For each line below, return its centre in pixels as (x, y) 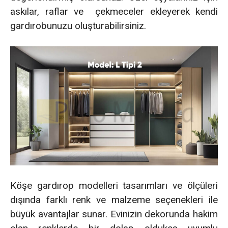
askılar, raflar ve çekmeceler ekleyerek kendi (114, 12)
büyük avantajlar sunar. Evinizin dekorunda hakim (114, 214)
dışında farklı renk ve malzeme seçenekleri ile (114, 199)
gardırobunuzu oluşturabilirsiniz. (78, 26)
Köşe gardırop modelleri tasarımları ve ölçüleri (114, 185)
